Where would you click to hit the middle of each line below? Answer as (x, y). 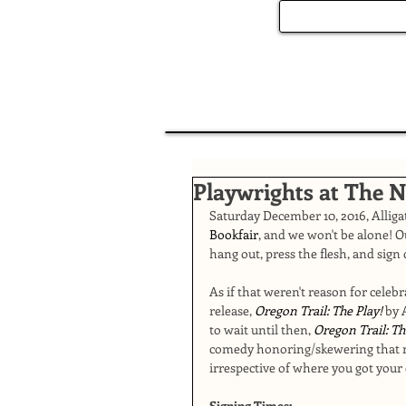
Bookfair (234, 234)
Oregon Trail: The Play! (320, 310)
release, (232, 310)
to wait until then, (261, 329)
